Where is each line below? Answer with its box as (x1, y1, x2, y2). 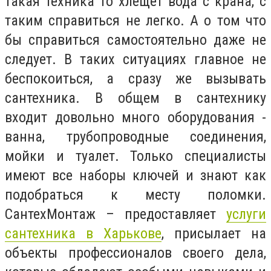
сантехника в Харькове (5, 225, 162, 242)
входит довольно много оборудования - (5, 109, 266, 126)
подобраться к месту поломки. (5, 186, 266, 203)
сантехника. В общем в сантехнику (5, 90, 266, 106)
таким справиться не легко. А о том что (5, 12, 266, 29)
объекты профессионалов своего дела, (5, 244, 266, 261)
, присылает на (162, 225, 266, 242)
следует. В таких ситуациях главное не (5, 51, 266, 68)
